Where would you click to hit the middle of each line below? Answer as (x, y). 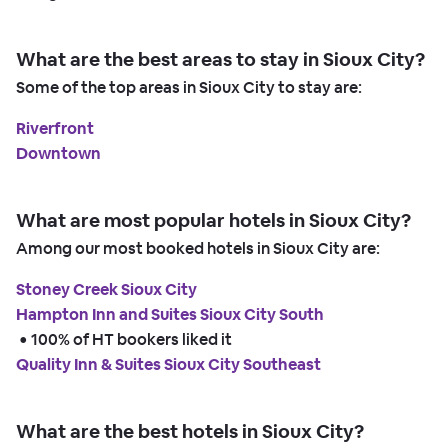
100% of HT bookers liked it (131, 340)
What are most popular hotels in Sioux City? (213, 221)
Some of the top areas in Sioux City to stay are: (189, 88)
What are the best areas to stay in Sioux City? (220, 60)
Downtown (58, 154)
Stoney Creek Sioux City (106, 290)
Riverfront (55, 129)
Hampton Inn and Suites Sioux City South (170, 315)
